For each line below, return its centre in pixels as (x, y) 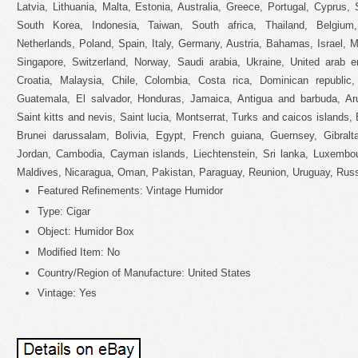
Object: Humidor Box (86, 232)
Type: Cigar (64, 211)
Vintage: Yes (67, 293)
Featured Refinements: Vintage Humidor (130, 191)
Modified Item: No (79, 253)
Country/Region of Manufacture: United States (144, 272)
